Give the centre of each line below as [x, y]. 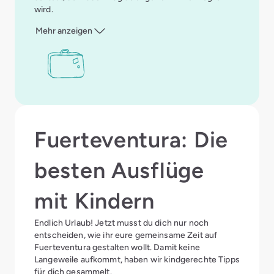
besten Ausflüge [119, 171]
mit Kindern [94, 201]
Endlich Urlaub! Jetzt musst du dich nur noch [122, 223]
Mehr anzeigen [64, 31]
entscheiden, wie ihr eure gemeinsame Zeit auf [126, 235]
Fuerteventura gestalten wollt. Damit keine [117, 247]
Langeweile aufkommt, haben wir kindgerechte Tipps [137, 260]
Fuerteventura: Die [131, 140]
